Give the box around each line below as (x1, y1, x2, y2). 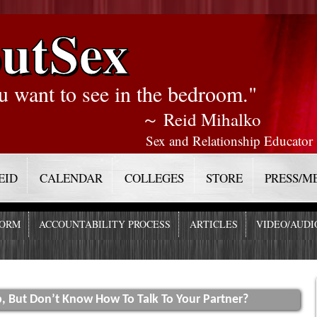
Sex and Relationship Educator (145, 132, 313, 149)
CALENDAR (39, 170, 103, 186)
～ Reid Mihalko (141, 108, 261, 131)
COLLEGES (125, 170, 184, 186)
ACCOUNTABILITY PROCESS (39, 217, 171, 231)
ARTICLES (189, 217, 238, 231)
